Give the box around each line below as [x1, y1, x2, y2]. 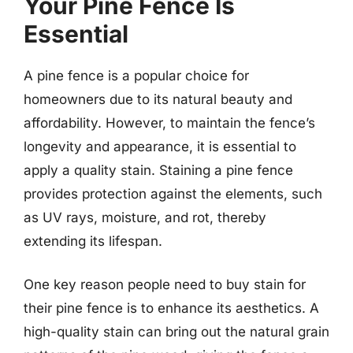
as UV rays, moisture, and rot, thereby [24, 209, 266, 225]
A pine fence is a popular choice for [24, 67, 249, 84]
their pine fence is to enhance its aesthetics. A [24, 300, 319, 316]
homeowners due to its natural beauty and [24, 91, 292, 107]
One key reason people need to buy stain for [24, 277, 306, 292]
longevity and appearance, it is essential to [24, 138, 296, 154]
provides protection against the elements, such [24, 185, 322, 202]
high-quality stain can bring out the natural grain [24, 324, 329, 340]
